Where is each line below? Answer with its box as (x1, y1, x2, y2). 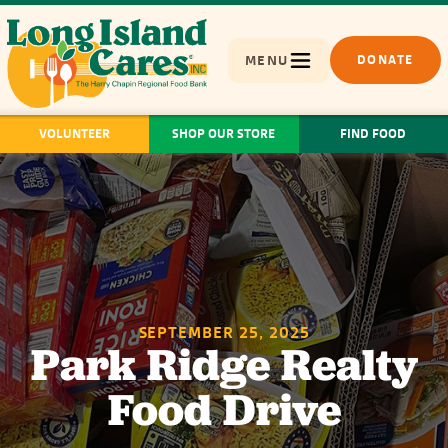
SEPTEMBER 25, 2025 (138, 321, 310, 343)
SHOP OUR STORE (172, 125, 276, 143)
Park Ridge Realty (30, 335, 418, 393)
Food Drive (107, 380, 341, 438)
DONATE (356, 51, 414, 69)
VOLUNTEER (39, 125, 111, 143)
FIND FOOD (340, 125, 407, 143)
